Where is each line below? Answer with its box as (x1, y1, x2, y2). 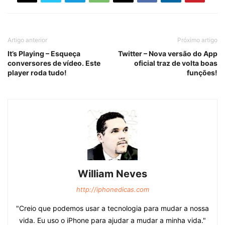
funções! (187, 68, 217, 77)
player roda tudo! (8, 68, 67, 77)
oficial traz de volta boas (134, 59, 217, 68)
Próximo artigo (177, 36, 217, 44)
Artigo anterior (8, 36, 47, 44)
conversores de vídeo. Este (8, 59, 100, 68)
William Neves (78, 168, 147, 180)
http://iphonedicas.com (76, 185, 149, 194)
